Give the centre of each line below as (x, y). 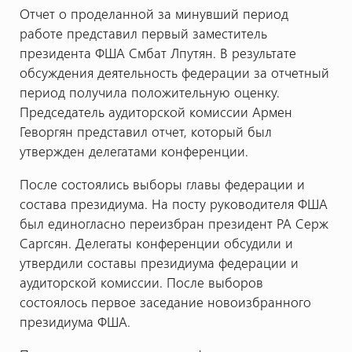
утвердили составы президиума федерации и (159, 263)
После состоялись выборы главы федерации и (162, 184)
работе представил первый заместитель (143, 33)
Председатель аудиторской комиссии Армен (156, 112)
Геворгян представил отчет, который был (145, 132)
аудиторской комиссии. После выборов (141, 282)
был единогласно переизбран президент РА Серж (174, 224)
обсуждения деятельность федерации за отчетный (174, 73)
